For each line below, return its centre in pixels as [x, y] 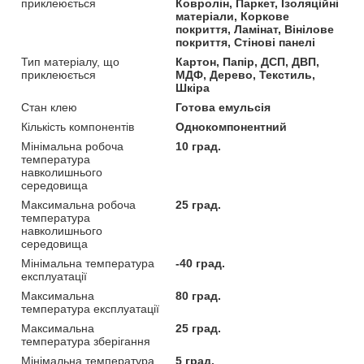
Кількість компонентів [78, 127]
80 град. [199, 296]
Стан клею [49, 108]
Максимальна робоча [78, 205]
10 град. [199, 147]
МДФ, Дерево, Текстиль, [246, 75]
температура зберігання [86, 342]
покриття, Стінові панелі [246, 43]
